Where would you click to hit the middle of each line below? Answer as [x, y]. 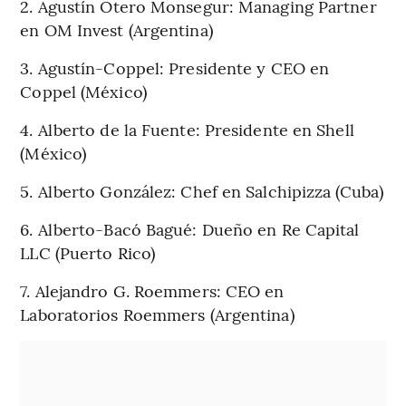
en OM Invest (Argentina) [116, 29]
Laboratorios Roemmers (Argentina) [157, 314]
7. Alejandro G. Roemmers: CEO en [152, 290]
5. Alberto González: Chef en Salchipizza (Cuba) [202, 190]
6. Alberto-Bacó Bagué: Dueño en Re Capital [190, 228]
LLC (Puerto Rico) [88, 252]
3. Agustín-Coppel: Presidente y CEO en [175, 67]
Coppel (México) [83, 91]
